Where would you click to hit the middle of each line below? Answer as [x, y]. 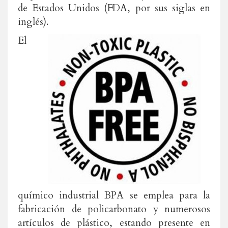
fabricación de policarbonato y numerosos [114, 209]
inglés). [33, 22]
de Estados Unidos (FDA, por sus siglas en [114, 8]
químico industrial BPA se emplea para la [114, 195]
